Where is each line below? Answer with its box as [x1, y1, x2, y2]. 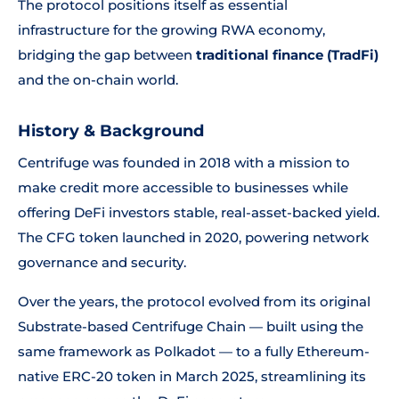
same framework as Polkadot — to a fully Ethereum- [18, 343, 370, 360]
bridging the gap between [18, 46, 196, 63]
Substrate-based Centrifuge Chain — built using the [18, 318, 363, 335]
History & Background [18, 121, 204, 141]
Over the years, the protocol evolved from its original [18, 293, 370, 310]
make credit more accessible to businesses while [18, 179, 348, 196]
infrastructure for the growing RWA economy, [18, 21, 325, 38]
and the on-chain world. [18, 71, 178, 88]
